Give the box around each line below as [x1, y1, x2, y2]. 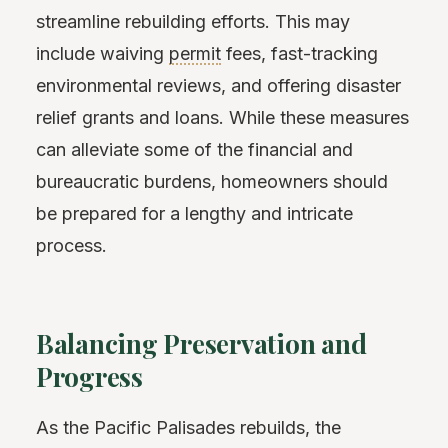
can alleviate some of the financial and [36, 138, 353, 160]
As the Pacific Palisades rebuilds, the [36, 417, 341, 439]
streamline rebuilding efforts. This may [36, 10, 350, 32]
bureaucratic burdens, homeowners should [36, 170, 388, 192]
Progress [36, 358, 143, 394]
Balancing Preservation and [36, 325, 367, 361]
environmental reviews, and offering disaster [36, 74, 401, 96]
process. [36, 234, 107, 256]
